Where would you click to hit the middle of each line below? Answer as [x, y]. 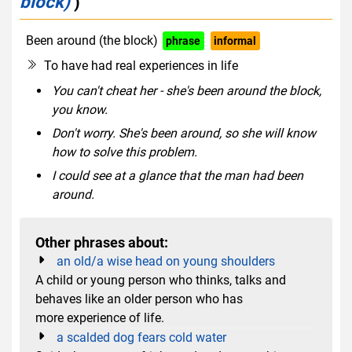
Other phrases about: [102, 242]
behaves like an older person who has [139, 299]
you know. [79, 109]
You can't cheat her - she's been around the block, [186, 90]
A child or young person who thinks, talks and [161, 280]
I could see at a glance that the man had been [177, 175]
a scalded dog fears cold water [141, 337]
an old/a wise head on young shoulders [166, 261]
